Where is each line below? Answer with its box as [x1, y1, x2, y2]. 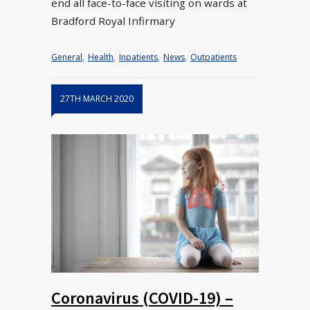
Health [88, 51, 113, 64]
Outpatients [190, 51, 237, 64]
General [51, 51, 82, 64]
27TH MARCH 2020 [60, 93, 134, 105]
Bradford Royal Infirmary [51, 13, 175, 28]
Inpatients [119, 51, 158, 64]
